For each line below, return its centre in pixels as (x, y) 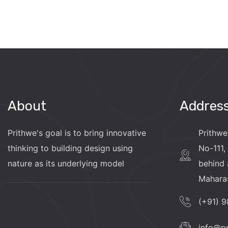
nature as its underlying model (66, 163)
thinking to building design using (70, 148)
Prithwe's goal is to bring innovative (77, 133)
